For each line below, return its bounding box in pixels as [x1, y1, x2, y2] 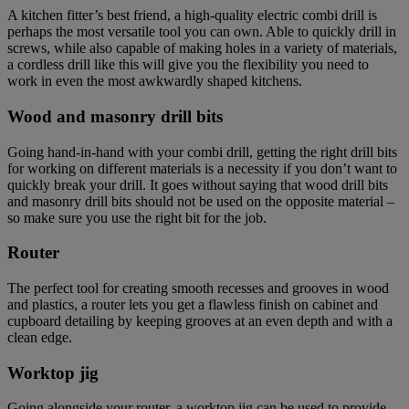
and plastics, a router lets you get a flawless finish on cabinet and [7, 297, 378, 312]
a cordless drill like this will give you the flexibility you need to [7, 57, 369, 73]
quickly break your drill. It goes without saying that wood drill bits [7, 176, 388, 193]
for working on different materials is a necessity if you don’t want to [7, 160, 397, 176]
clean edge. [7, 330, 72, 345]
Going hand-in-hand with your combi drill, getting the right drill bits [7, 143, 397, 160]
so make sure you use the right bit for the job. [7, 209, 267, 225]
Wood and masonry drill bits [7, 106, 223, 126]
